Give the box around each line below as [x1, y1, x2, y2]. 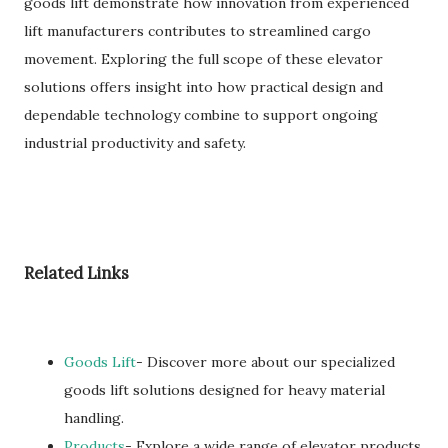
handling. [64, 408, 124, 427]
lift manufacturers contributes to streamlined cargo [24, 22, 371, 40]
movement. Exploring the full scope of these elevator [24, 50, 383, 68]
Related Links [24, 263, 129, 284]
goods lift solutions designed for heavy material [64, 380, 385, 399]
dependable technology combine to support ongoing [24, 106, 378, 124]
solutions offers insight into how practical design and [24, 78, 383, 96]
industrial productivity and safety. [24, 134, 246, 152]
